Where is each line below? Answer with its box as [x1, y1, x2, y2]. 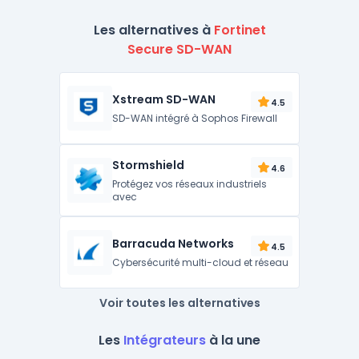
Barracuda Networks [112, 236, 235, 252]
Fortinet [213, 21, 266, 39]
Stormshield [112, 157, 185, 173]
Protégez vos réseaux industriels [112, 177, 268, 191]
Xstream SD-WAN [112, 91, 216, 107]
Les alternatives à [93, 21, 214, 39]
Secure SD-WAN [127, 40, 232, 58]
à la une [206, 331, 260, 349]
